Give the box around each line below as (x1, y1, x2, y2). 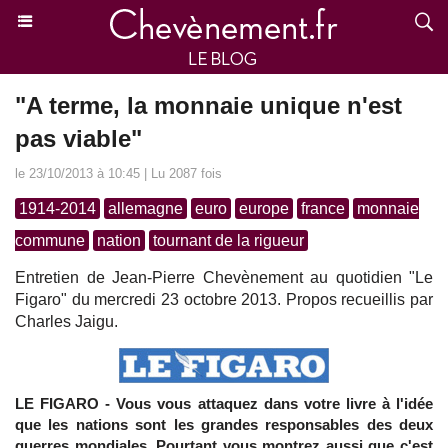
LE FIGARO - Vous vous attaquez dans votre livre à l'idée (15, 395, 433, 412)
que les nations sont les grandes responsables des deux (15, 416, 433, 433)
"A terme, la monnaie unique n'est (15, 92, 402, 119)
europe (239, 200, 289, 217)
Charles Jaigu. (15, 313, 118, 330)
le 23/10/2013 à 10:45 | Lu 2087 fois (15, 166, 222, 181)
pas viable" (15, 125, 142, 152)
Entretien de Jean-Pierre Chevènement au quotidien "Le (15, 269, 433, 286)
